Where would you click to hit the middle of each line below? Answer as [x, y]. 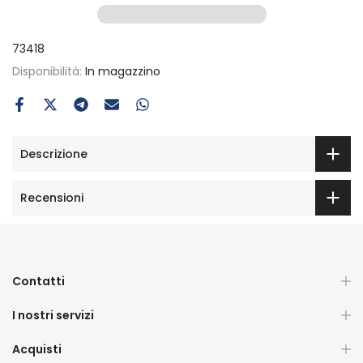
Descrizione [54, 154]
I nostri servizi [53, 315]
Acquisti [37, 349]
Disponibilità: [49, 71]
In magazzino [123, 71]
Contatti [38, 281]
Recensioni [52, 197]
